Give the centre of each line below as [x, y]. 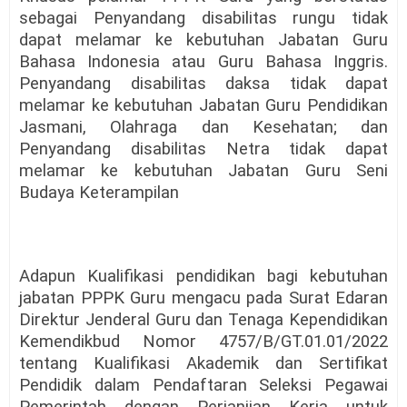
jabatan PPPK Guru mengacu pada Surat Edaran [203, 298]
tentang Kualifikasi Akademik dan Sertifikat [203, 363]
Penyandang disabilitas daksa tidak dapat [203, 83]
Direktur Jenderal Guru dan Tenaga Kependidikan [203, 319]
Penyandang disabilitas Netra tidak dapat [203, 149]
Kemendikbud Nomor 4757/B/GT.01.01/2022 [203, 341]
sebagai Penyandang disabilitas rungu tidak [203, 18]
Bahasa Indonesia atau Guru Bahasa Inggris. [203, 61]
